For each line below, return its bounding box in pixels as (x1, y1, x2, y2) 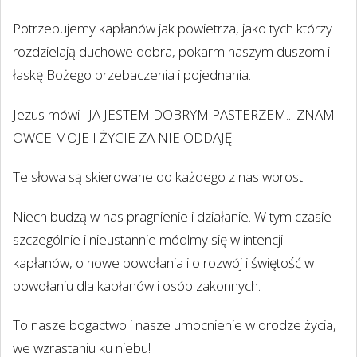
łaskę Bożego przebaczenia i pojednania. (13, 65, 251, 84)
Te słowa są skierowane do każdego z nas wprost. (13, 167, 305, 186)
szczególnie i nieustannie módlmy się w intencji (13, 229, 283, 249)
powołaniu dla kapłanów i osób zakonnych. (13, 276, 261, 295)
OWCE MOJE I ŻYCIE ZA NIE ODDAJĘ (13, 127, 232, 147)
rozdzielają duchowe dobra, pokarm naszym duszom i (13, 42, 330, 61)
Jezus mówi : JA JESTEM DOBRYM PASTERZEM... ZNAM (13, 104, 335, 124)
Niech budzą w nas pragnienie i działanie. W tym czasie (13, 206, 331, 226)
